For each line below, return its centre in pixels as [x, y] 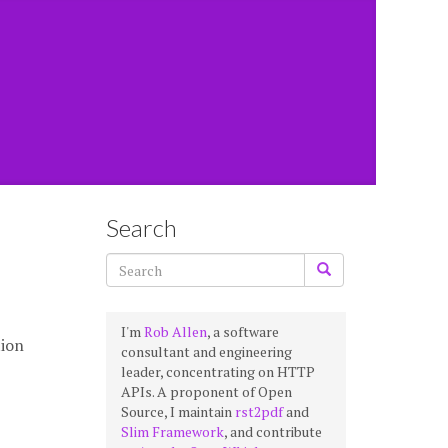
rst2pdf [259, 411]
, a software [243, 331]
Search [141, 227]
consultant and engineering [206, 351]
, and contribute [273, 431]
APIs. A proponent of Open [206, 391]
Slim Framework [172, 431]
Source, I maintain [178, 411]
